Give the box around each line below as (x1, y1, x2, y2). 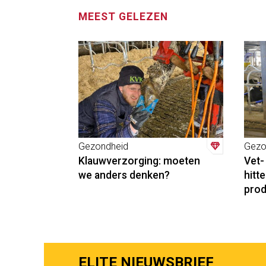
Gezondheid (78, 141, 128, 153)
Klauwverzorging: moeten (78, 155, 200, 167)
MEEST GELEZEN (78, 11, 168, 23)
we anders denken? (78, 169, 170, 182)
